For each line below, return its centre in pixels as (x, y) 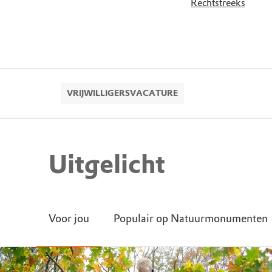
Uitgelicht (107, 164)
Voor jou (69, 218)
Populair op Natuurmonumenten (191, 218)
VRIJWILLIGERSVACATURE (122, 93)
